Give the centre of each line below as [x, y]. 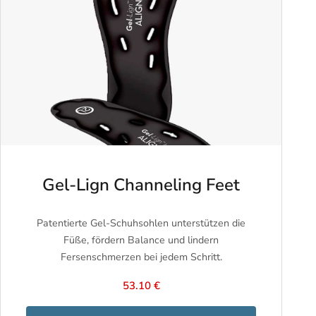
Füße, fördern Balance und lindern [141, 241]
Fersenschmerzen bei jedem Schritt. [141, 257]
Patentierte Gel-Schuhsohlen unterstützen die [141, 224]
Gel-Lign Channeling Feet [141, 184]
